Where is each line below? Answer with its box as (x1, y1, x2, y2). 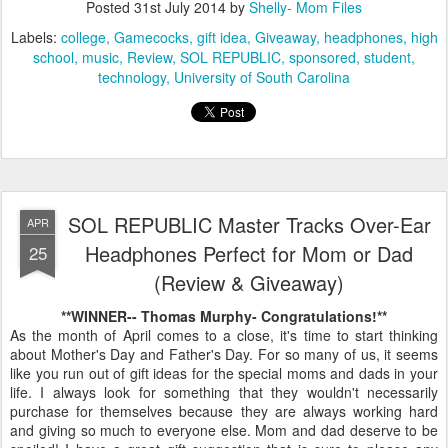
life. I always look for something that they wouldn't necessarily (10, 382, 438, 403)
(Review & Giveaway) (154, 268, 344, 298)
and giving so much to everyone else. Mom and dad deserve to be (10, 420, 438, 441)
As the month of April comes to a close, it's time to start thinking (10, 325, 438, 346)
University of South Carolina (174, 67, 350, 88)
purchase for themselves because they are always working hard (10, 401, 438, 422)
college (60, 27, 106, 48)
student (364, 47, 411, 68)
